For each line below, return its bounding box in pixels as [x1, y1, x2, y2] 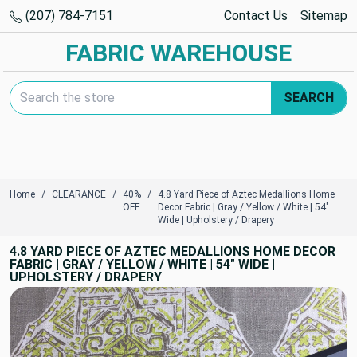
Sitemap [300, 8, 347, 23]
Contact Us [224, 8, 288, 23]
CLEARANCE [52, 189, 106, 200]
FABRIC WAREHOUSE [65, 39, 292, 67]
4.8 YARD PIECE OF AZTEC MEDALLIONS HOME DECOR [10, 244, 335, 259]
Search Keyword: [9, 82, 103, 97]
